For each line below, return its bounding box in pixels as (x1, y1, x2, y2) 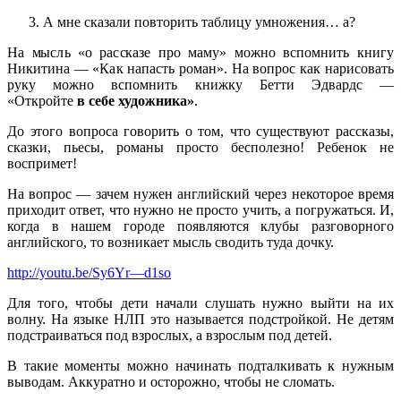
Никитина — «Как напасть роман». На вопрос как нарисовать (7, 61, 394, 77)
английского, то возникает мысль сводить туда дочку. (7, 235, 334, 251)
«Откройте (7, 93, 77, 109)
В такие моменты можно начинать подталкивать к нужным (7, 358, 394, 374)
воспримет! (7, 156, 77, 172)
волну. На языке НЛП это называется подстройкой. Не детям (7, 311, 394, 328)
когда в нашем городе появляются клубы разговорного (7, 218, 394, 235)
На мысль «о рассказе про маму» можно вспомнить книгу (7, 45, 394, 61)
